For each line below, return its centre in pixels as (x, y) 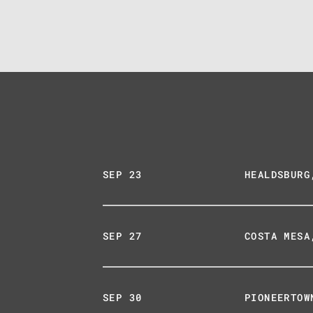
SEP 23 (123, 174)
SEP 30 (123, 297)
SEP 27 (123, 236)
